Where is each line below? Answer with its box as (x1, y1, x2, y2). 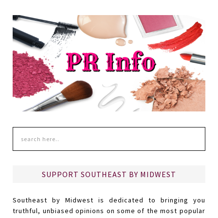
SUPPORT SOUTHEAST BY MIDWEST (42, 169, 176, 180)
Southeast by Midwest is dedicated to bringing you (13, 196, 205, 205)
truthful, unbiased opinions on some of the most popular (13, 206, 205, 216)
